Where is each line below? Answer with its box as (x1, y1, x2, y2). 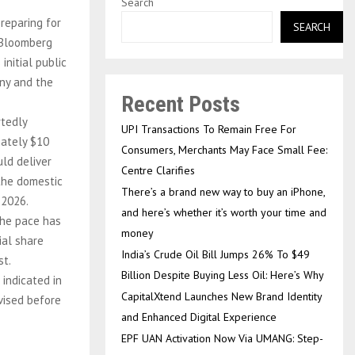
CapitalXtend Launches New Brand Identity (121, 289, 322, 303)
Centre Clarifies (121, 163, 195, 177)
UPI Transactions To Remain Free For (121, 122, 296, 136)
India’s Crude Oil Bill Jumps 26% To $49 (121, 247, 310, 261)
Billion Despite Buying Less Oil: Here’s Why (121, 268, 324, 282)
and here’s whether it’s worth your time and (121, 205, 326, 219)
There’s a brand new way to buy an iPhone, (121, 185, 325, 199)
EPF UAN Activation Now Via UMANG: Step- (121, 331, 323, 345)
